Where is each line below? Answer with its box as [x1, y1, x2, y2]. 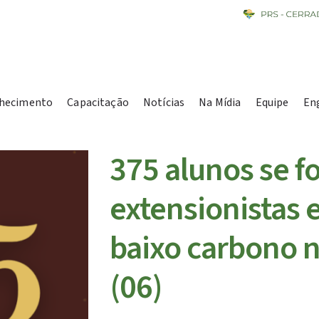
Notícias [142, 95, 185, 110]
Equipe [255, 95, 289, 110]
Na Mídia [199, 95, 241, 110]
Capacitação [67, 95, 129, 110]
